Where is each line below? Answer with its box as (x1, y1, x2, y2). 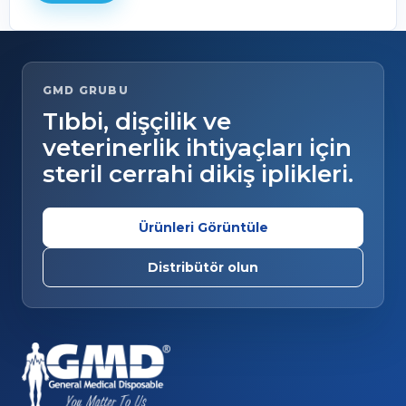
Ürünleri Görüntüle (138, 218, 268, 236)
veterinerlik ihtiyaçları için (43, 132, 352, 162)
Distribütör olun (148, 258, 258, 275)
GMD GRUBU (43, 82, 129, 97)
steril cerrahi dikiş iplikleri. (43, 159, 353, 188)
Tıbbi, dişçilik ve (43, 106, 231, 136)
